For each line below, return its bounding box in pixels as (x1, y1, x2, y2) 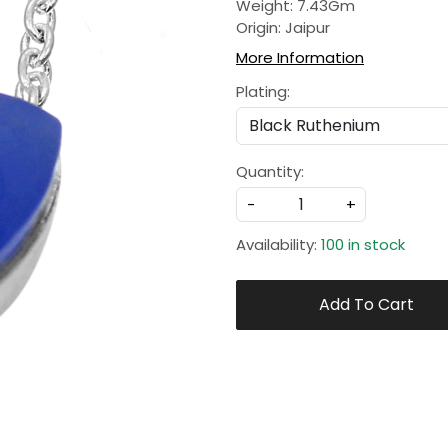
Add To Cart (318, 293, 414, 317)
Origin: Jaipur (236, 17, 330, 39)
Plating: (236, 81, 290, 103)
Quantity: (236, 161, 304, 183)
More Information (236, 47, 364, 69)
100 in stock (321, 234, 405, 256)
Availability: (236, 234, 317, 256)
